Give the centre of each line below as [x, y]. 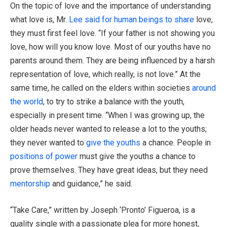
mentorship [30, 184]
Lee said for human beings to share [131, 20]
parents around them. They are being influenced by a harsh [112, 61]
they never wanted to [48, 143]
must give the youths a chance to [137, 157]
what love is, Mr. [40, 20]
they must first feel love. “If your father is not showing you [112, 33]
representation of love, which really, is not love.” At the [105, 74]
